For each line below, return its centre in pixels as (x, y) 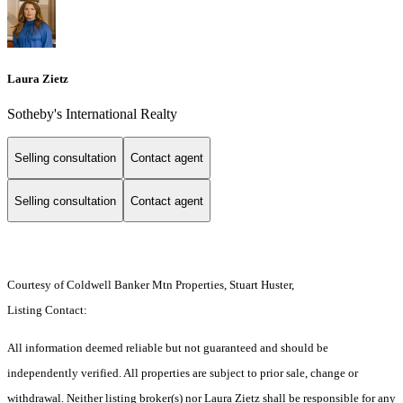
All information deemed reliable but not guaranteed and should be (168, 348)
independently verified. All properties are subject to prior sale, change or (183, 373)
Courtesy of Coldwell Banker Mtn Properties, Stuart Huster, (151, 285)
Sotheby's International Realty (92, 113)
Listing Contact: (50, 310)
